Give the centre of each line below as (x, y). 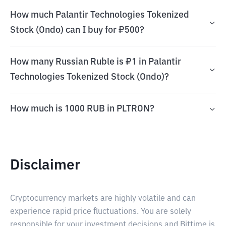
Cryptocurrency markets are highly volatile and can (103, 199)
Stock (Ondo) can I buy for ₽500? (77, 30)
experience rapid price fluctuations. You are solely (101, 212)
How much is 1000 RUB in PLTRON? (82, 109)
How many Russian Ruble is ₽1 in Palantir (96, 62)
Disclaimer (45, 165)
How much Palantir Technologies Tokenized (100, 15)
